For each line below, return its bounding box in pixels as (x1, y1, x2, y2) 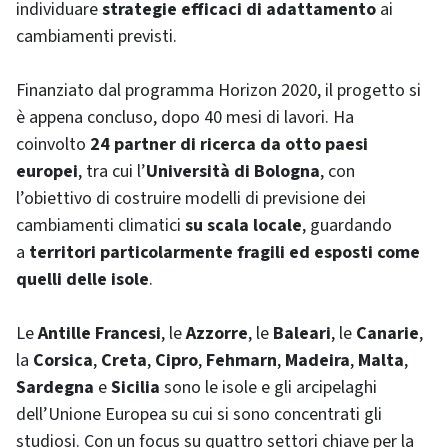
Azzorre (186, 321, 248, 346)
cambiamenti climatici (16, 213, 181, 238)
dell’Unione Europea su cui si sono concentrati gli (16, 402, 382, 427)
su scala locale (185, 213, 302, 238)
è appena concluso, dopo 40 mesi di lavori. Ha (16, 105, 354, 130)
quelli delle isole (16, 267, 149, 292)
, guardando (302, 213, 392, 238)
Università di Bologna (146, 159, 320, 184)
